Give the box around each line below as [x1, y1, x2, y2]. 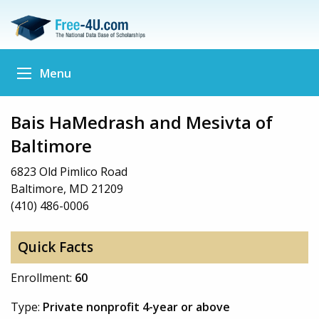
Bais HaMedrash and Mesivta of [11, 110, 273, 134]
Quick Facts [17, 238, 93, 257]
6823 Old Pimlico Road [11, 163, 127, 179]
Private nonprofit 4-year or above [43, 298, 230, 315]
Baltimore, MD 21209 [11, 180, 123, 197]
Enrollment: [11, 269, 75, 286]
